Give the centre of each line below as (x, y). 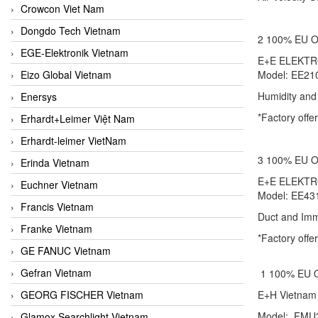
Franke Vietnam (56, 228)
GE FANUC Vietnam (66, 250)
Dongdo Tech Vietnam (71, 30)
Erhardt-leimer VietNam (73, 140)
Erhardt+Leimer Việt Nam (78, 118)
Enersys (39, 96)
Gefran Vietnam (56, 272)
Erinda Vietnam (55, 162)
